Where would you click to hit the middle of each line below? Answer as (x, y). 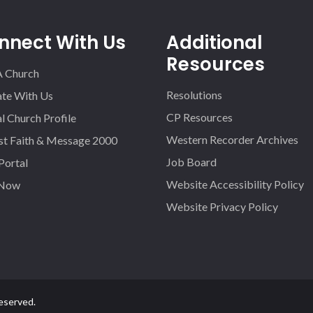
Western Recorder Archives (233, 139)
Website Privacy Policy (223, 206)
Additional (215, 43)
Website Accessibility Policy (235, 184)
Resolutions (195, 95)
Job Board (192, 162)
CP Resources (200, 117)
